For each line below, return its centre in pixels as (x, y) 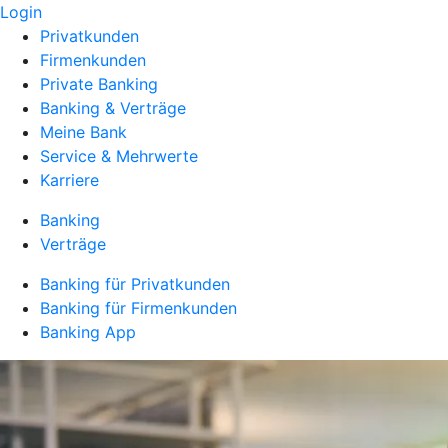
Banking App (88, 332)
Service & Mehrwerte (119, 156)
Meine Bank (83, 132)
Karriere (69, 180)
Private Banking (99, 84)
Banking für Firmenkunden (138, 308)
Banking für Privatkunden (135, 284)
